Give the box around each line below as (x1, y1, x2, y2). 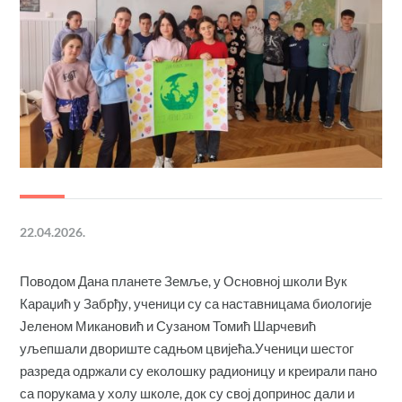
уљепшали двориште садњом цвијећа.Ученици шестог (20, 339, 354, 356)
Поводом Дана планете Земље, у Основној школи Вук (20, 272, 348, 289)
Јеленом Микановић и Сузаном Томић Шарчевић (20, 317, 317, 334)
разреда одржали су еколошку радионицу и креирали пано (20, 362, 378, 379)
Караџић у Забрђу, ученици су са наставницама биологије (20, 294, 372, 311)
